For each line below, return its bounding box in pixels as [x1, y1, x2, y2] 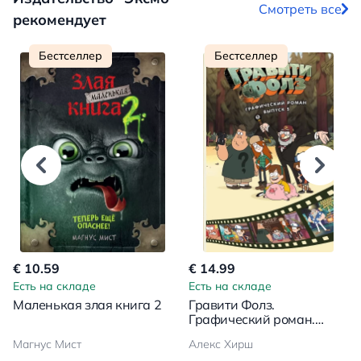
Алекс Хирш [189, 336, 253, 351]
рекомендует [13, 10, 106, 29]
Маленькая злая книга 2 [13, 296, 162, 313]
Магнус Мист [13, 336, 81, 351]
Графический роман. [189, 310, 315, 327]
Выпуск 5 [189, 325, 245, 342]
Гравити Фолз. [189, 296, 275, 313]
